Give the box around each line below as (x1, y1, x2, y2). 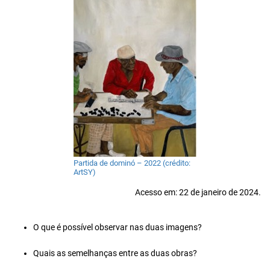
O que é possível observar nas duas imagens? (33, 222, 202, 233)
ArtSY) (74, 168, 96, 177)
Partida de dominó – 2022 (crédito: (74, 159, 190, 168)
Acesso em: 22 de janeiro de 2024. (135, 187, 261, 198)
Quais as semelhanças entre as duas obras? (33, 248, 197, 259)
